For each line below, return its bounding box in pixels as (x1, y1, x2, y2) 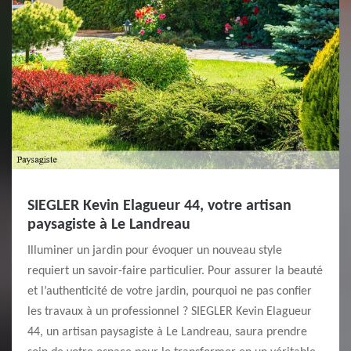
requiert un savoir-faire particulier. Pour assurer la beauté (27, 265, 323, 277)
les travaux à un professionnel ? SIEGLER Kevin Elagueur (27, 306, 312, 318)
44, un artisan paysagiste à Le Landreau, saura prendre (27, 326, 307, 338)
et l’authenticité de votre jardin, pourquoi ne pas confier (27, 285, 312, 298)
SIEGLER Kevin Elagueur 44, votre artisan (27, 198, 291, 214)
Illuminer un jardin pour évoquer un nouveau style (27, 244, 282, 257)
